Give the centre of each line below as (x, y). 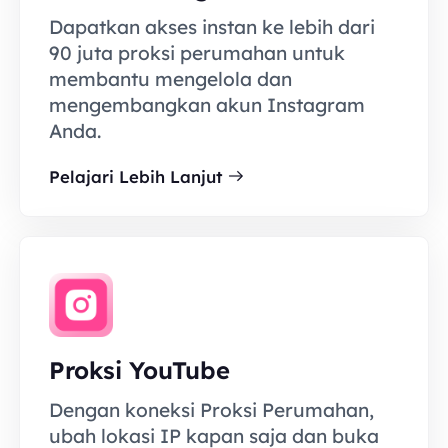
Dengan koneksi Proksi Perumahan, (211, 410)
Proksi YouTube (139, 370)
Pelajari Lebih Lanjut (135, 176)
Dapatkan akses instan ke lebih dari (211, 27)
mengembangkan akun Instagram (206, 105)
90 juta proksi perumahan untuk (196, 53)
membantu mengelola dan (170, 79)
